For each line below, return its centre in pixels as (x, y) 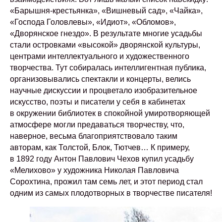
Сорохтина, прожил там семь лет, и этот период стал (106, 182)
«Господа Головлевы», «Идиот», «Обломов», (93, 22)
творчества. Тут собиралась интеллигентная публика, (108, 68)
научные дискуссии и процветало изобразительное (104, 90)
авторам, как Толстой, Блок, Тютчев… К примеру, (100, 147)
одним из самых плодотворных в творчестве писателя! (111, 193)
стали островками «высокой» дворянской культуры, (105, 45)
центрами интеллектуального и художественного (100, 56)
